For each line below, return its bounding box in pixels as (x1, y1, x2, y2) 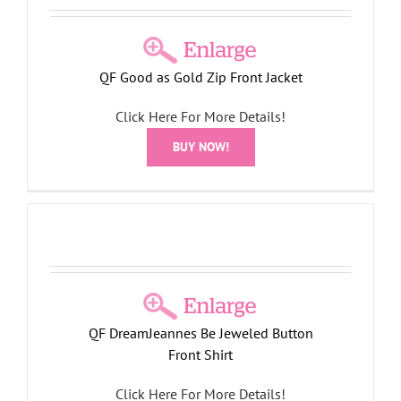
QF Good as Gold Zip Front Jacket (98, 68, 303, 87)
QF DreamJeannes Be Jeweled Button (88, 324, 313, 343)
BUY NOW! (172, 139, 229, 156)
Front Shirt (168, 346, 233, 364)
